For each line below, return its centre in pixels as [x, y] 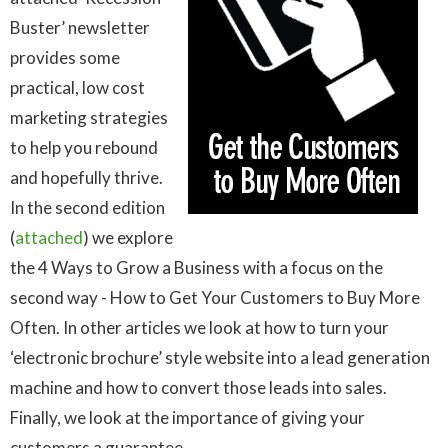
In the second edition [87, 207]
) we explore [128, 237]
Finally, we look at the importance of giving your [187, 417]
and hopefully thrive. [86, 177]
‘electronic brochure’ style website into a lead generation [220, 357]
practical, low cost [77, 87]
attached [49, 237]
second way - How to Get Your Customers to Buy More [215, 297]
